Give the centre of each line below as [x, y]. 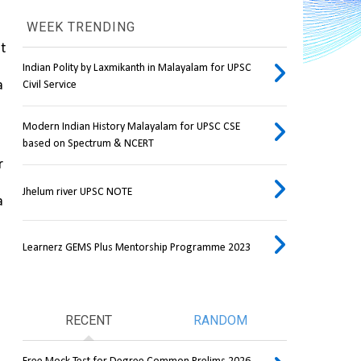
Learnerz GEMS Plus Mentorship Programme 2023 [136, 248]
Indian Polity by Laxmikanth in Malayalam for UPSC [137, 68]
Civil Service [49, 85]
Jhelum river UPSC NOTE [77, 193]
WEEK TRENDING [79, 27]
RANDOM [221, 321]
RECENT [88, 321]
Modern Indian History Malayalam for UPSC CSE [131, 127]
